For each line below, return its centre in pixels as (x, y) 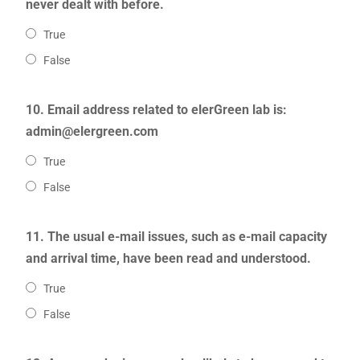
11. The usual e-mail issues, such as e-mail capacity (176, 237)
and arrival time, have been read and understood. (168, 259)
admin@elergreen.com (92, 132)
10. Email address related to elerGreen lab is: (156, 110)
